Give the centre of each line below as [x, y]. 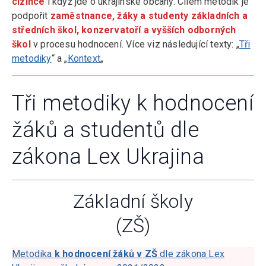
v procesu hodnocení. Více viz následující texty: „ [135, 44]
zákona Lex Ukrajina [108, 157]
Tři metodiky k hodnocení [133, 103]
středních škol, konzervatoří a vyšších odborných [124, 30]
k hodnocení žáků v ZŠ [106, 254]
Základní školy [133, 201]
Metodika [33, 254]
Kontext [84, 58]
